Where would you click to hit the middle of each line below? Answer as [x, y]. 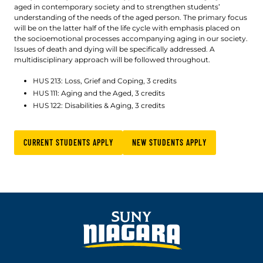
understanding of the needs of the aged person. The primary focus [131, 18]
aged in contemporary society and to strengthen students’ [117, 7]
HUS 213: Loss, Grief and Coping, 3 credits [105, 81]
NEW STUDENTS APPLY [169, 143]
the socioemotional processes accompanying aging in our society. [131, 39]
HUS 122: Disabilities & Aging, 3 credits [99, 106]
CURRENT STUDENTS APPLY [68, 143]
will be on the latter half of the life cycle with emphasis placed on [127, 28]
